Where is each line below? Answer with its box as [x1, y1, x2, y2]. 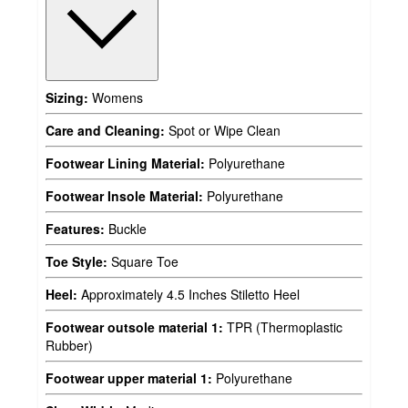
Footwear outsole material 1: [46, 317, 223, 336]
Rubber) [46, 335, 93, 354]
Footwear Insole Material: [46, 186, 203, 205]
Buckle [105, 219, 147, 238]
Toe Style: [46, 251, 107, 270]
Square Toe [107, 251, 178, 270]
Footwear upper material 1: [46, 368, 212, 387]
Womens [88, 87, 143, 107]
